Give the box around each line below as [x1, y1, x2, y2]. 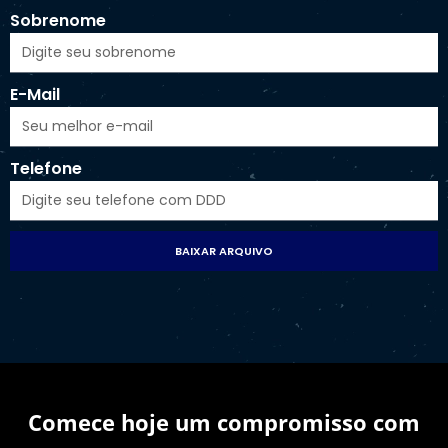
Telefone [10, 156, 82, 180]
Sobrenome [10, 8, 106, 32]
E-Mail [10, 82, 60, 106]
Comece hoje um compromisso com [28, 406, 420, 437]
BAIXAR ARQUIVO [175, 242, 273, 259]
